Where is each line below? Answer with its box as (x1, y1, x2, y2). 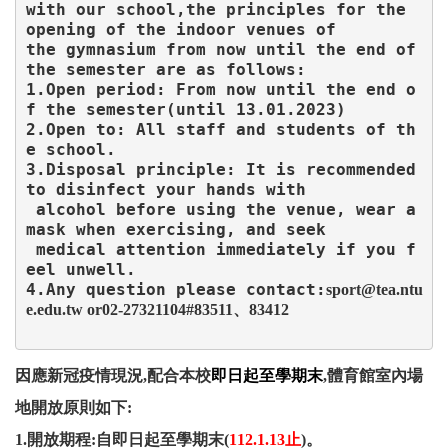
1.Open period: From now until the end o (25, 79, 416, 99)
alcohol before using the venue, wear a (25, 199, 416, 219)
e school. (25, 139, 116, 159)
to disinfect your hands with (25, 179, 316, 199)
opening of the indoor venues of (25, 19, 346, 39)
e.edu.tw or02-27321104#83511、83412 (25, 300, 289, 318)
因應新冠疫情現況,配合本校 (15, 367, 211, 385)
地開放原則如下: (15, 399, 132, 417)
